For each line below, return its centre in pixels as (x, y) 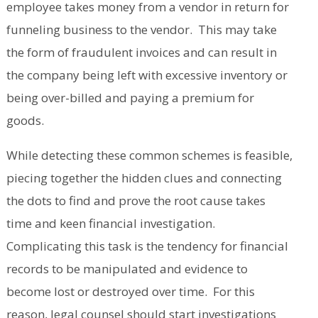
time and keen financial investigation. (112, 224)
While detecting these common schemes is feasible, (149, 155)
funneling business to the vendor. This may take (141, 30)
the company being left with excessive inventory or (147, 75)
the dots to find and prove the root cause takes (136, 201)
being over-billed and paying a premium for (130, 98)
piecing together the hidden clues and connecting (144, 178)
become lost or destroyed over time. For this (130, 292)
